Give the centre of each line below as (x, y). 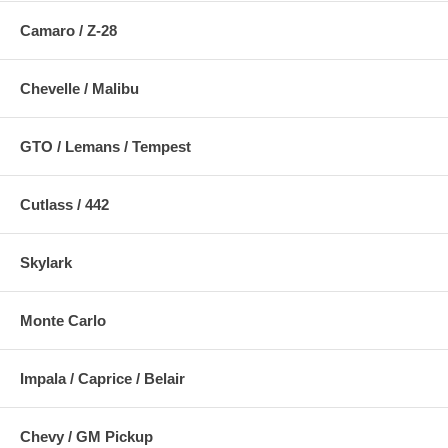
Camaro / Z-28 (68, 30)
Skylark (46, 262)
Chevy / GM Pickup (86, 436)
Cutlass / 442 (64, 204)
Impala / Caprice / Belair (102, 378)
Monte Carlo (63, 320)
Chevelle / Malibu (79, 88)
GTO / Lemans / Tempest (105, 146)
